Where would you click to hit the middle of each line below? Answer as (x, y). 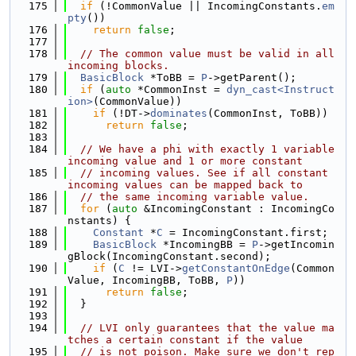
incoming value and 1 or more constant (185, 161)
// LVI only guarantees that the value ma (207, 328)
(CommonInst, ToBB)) (268, 113)
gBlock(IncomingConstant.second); (169, 256)
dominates (179, 113)
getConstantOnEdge (236, 268)
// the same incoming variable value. (195, 197)
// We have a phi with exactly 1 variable (207, 149)
